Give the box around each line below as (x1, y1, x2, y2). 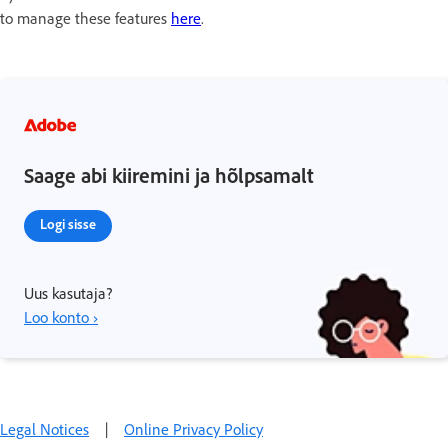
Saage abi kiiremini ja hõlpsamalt (24, 163, 314, 188)
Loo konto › (24, 308, 98, 327)
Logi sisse (40, 216, 96, 233)
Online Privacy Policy (124, 420, 263, 439)
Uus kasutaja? (24, 284, 112, 303)
